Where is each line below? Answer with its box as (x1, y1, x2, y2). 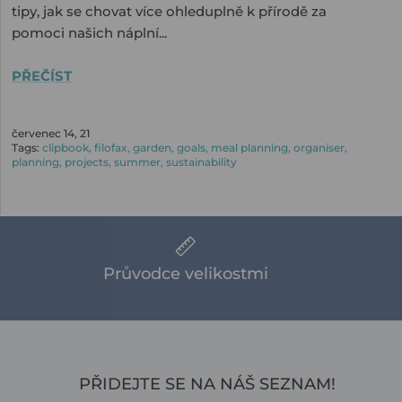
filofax (94, 140, 128, 154)
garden (133, 140, 172, 154)
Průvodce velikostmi (103, 263, 269, 284)
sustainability (166, 154, 238, 169)
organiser (293, 140, 345, 154)
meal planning (211, 140, 289, 154)
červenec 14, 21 (12, 126, 91, 140)
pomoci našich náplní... (12, 24, 168, 42)
